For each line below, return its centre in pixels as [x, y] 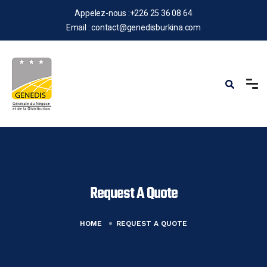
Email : [79, 27]
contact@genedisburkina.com [146, 27]
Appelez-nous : [102, 13]
